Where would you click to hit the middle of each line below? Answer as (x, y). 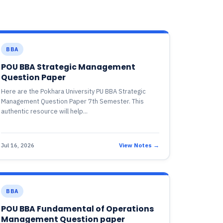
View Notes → (139, 145)
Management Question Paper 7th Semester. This (73, 101)
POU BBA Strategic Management (68, 67)
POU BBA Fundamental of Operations (78, 209)
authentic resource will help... (45, 111)
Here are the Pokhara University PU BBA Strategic (74, 91)
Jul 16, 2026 (18, 145)
